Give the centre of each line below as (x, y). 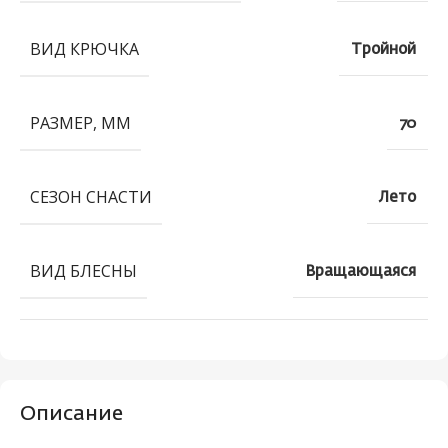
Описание (71, 413)
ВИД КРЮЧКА (84, 48)
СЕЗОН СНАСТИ (91, 196)
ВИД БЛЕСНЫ (83, 270)
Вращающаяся (360, 271)
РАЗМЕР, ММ (80, 122)
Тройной (383, 49)
